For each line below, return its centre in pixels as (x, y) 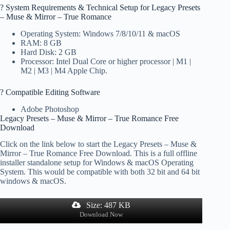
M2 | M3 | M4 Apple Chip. (64, 70)
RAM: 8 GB (41, 43)
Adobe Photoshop (50, 109)
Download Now (101, 215)
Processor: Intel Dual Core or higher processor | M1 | (106, 61)
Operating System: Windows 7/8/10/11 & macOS (100, 33)
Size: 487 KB (108, 205)
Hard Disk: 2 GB (49, 52)
